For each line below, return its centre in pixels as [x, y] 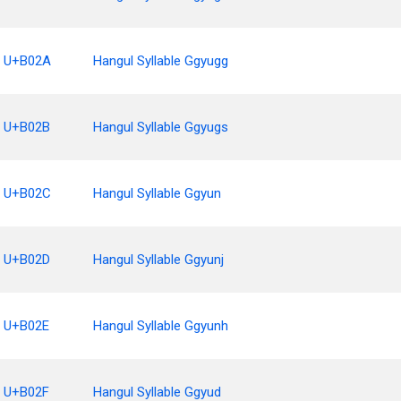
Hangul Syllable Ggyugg [161, 61]
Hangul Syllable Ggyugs [161, 127]
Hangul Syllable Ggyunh [161, 326]
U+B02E [26, 326]
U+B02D [27, 260]
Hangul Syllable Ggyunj [158, 260]
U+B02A [27, 61]
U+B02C [27, 193]
